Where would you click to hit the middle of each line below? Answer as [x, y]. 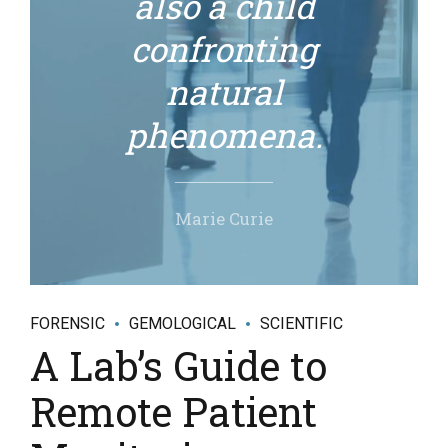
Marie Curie [224, 218]
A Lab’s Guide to [178, 365]
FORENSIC [67, 323]
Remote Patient [173, 411]
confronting [224, 48]
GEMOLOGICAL [182, 323]
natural [224, 91]
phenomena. [224, 134]
